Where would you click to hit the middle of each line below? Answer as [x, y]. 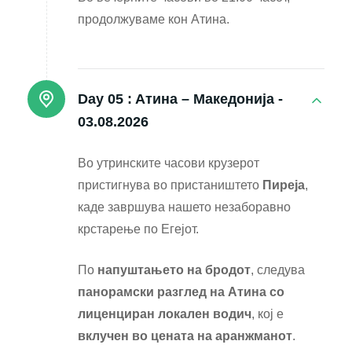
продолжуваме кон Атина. [154, 20]
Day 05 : [105, 99]
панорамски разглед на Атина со [181, 292]
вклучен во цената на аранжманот [185, 336]
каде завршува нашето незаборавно [184, 207]
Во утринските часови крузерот [169, 163]
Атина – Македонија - [209, 99]
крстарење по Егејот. [138, 229]
